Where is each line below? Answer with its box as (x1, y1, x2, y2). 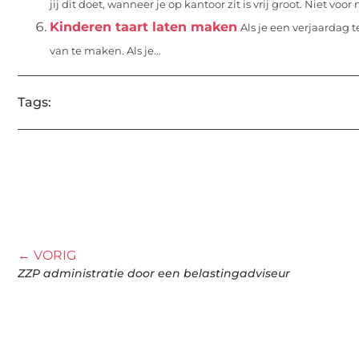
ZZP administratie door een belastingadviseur (18, 266, 290, 281)
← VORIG (18, 248, 76, 264)
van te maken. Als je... (50, 44, 161, 57)
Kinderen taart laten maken (50, 18, 237, 34)
